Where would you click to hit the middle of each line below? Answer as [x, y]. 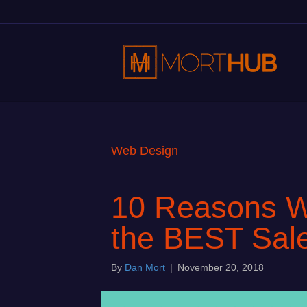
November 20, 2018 [221, 267]
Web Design [145, 151]
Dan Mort [145, 267]
